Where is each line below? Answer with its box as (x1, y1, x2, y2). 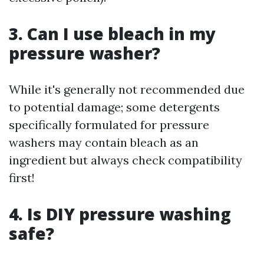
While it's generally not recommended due (9, 82, 245, 97)
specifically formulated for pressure (9, 117, 209, 132)
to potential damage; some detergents (9, 100, 220, 114)
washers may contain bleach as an (9, 135, 199, 150)
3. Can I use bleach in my (9, 22, 216, 45)
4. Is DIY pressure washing (9, 203, 231, 225)
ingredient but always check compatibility (9, 153, 242, 167)
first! (9, 170, 35, 185)
